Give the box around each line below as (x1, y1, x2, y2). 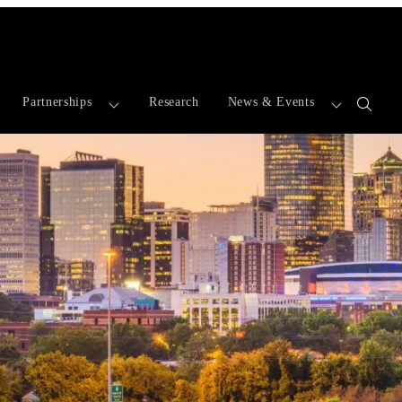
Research (149, 94, 199, 109)
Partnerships (22, 94, 92, 109)
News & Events (227, 94, 315, 109)
